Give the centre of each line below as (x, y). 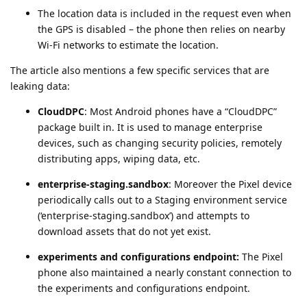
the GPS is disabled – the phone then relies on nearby (161, 29)
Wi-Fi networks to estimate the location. (128, 45)
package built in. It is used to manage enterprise (150, 127)
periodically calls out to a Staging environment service (162, 199)
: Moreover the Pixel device (230, 184)
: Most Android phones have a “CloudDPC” (181, 111)
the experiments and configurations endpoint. (144, 288)
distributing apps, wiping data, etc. (119, 158)
